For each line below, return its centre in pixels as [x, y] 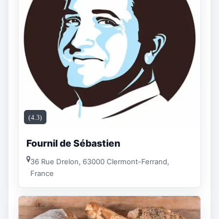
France [42, 173]
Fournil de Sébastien [73, 143]
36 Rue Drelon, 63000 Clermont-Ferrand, [100, 162]
